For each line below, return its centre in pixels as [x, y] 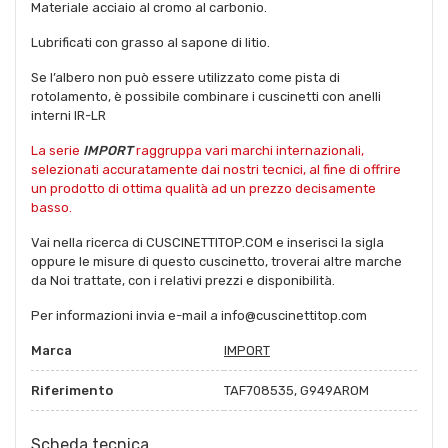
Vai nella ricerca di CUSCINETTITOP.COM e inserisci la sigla [207, 242]
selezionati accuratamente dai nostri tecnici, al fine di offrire [216, 169]
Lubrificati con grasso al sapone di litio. [150, 42]
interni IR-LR [68, 115]
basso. [51, 207]
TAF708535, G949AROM [296, 390]
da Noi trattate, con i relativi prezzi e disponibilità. [183, 280]
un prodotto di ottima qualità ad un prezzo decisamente [203, 188]
